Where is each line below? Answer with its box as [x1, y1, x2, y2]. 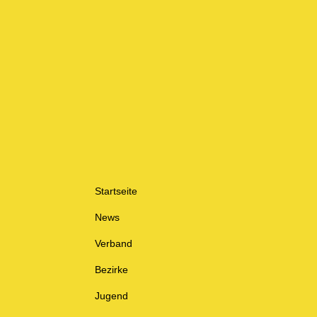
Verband [95, 237, 133, 249]
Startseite [95, 185, 138, 197]
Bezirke [95, 263, 129, 275]
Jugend [95, 289, 129, 301]
